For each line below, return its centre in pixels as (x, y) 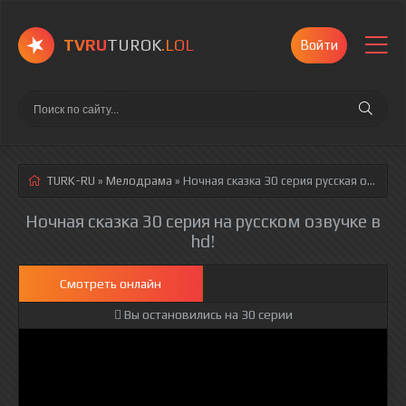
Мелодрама (139, 181)
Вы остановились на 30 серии (207, 314)
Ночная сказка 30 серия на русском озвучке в (203, 221)
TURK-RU (71, 181)
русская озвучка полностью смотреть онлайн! (340, 181)
